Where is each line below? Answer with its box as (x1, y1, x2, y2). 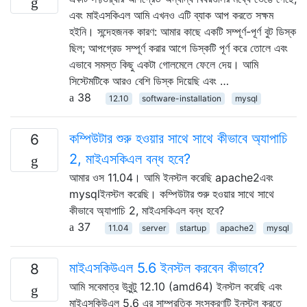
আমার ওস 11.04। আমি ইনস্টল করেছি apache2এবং (69, 170, 273, 184)
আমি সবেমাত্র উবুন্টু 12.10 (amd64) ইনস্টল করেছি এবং (69, 279, 282, 293)
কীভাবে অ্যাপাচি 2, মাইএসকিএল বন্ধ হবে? (69, 203, 224, 217)
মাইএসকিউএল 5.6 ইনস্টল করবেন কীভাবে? (69, 259, 265, 276)
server (142, 222, 167, 233)
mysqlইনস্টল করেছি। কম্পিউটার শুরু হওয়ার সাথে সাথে (69, 186, 274, 201)
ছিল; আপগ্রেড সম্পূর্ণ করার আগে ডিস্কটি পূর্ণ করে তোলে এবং (69, 40, 288, 55)
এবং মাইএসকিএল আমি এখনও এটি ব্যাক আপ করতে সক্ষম (69, 8, 273, 22)
